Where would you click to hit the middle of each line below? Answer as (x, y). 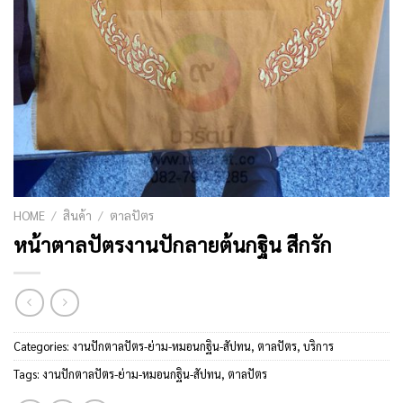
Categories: (43, 345)
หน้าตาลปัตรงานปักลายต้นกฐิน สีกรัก (173, 245)
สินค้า (78, 215)
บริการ (318, 345)
